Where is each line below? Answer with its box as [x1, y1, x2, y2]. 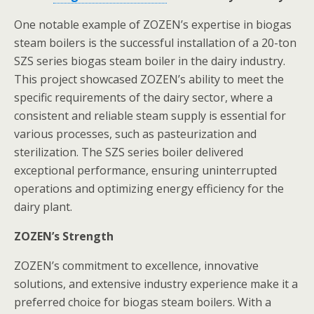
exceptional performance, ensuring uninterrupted [14, 163, 277, 178]
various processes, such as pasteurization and [14, 126, 257, 142]
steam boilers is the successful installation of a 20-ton [14, 35, 296, 50]
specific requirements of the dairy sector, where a [14, 90, 273, 105]
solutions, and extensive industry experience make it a [14, 276, 298, 292]
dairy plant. [14, 199, 72, 214]
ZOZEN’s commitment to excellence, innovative [14, 258, 259, 273]
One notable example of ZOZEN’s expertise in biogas [14, 17, 292, 32]
